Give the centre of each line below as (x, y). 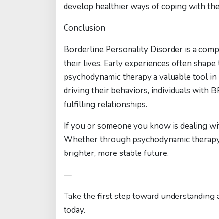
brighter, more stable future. (116, 153)
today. (74, 210)
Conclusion (84, 28)
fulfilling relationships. (105, 104)
